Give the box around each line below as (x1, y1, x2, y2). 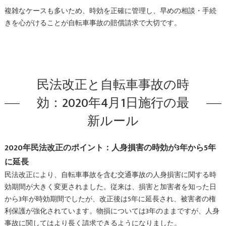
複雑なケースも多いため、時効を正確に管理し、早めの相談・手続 (4, 5, 216, 17)
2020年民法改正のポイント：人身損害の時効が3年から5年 (4, 141, 216, 154)
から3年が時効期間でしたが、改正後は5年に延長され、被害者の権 (4, 193, 216, 205)
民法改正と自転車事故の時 (37, 74, 189, 95)
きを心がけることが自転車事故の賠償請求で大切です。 (4, 17, 181, 29)
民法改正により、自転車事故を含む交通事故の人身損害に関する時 (4, 169, 216, 181)
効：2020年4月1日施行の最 (37, 92, 189, 114)
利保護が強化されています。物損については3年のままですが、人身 (4, 205, 219, 217)
